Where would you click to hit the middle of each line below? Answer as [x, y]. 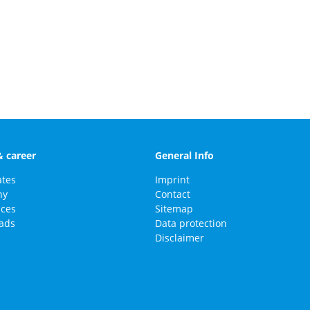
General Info [184, 156]
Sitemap [174, 208]
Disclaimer [179, 237]
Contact [172, 194]
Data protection [191, 223]
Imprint [172, 179]
